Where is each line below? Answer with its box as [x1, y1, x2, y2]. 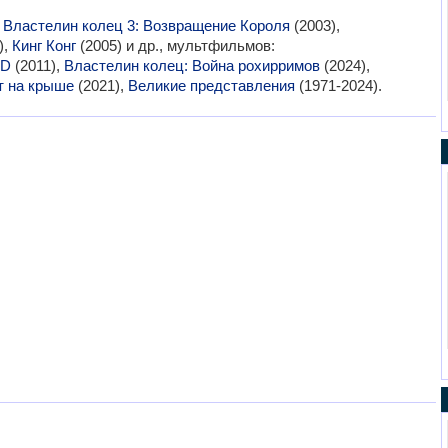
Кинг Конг [11, 37, 76, 54]
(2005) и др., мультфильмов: [75, 37, 275, 54]
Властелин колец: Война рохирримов [63, 57, 320, 74]
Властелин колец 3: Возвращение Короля [2, 17, 290, 34]
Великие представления [127, 77, 295, 94]
